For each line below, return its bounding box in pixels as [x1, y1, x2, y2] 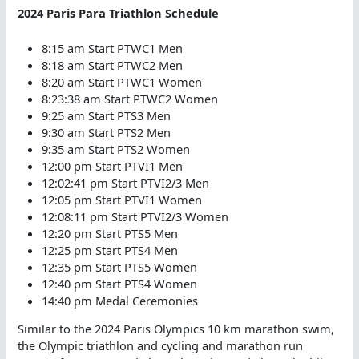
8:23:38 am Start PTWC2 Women [41, 90, 218, 107]
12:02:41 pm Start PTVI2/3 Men [41, 174, 209, 191]
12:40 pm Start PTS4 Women [41, 275, 197, 292]
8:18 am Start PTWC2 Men [41, 56, 183, 73]
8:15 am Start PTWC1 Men [41, 39, 183, 56]
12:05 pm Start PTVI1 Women [41, 191, 202, 208]
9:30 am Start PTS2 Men [41, 123, 171, 140]
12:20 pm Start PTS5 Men [41, 224, 178, 241]
